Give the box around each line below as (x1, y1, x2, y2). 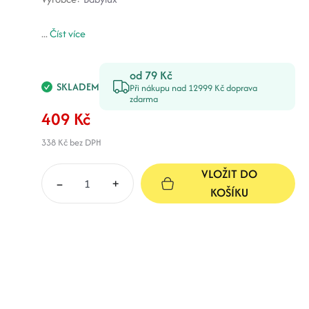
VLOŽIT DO (201, 166, 258, 182)
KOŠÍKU (210, 184, 249, 201)
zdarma (129, 92, 158, 106)
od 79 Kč (129, 67, 172, 83)
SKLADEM (56, 79, 99, 94)
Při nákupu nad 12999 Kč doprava (129, 81, 257, 94)
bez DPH (67, 136, 101, 149)
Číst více (49, 26, 86, 41)
